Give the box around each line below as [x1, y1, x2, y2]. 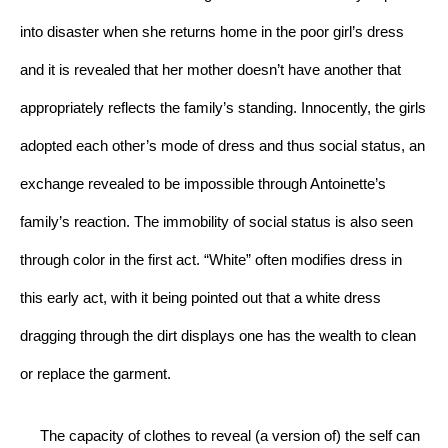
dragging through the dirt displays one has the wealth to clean [20, 328, 416, 345]
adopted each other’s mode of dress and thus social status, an [20, 138, 425, 155]
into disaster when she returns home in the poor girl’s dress [20, 24, 404, 41]
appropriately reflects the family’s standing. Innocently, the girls [20, 100, 426, 117]
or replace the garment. [20, 366, 175, 383]
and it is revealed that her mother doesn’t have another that [20, 62, 401, 79]
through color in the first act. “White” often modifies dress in [20, 252, 402, 269]
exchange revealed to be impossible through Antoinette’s [20, 176, 386, 193]
